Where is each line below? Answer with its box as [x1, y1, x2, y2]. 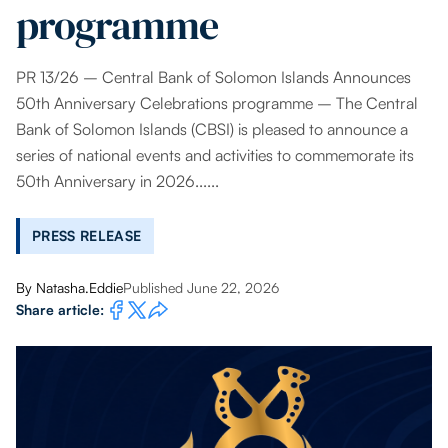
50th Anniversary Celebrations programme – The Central [16, 93, 418, 114]
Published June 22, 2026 [123, 279, 279, 297]
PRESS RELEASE [32, 227, 142, 245]
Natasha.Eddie [36, 279, 123, 297]
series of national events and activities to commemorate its [16, 145, 414, 166]
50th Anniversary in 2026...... [16, 171, 219, 192]
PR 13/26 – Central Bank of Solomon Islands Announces [16, 67, 411, 88]
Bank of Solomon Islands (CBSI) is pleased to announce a [16, 119, 408, 140]
